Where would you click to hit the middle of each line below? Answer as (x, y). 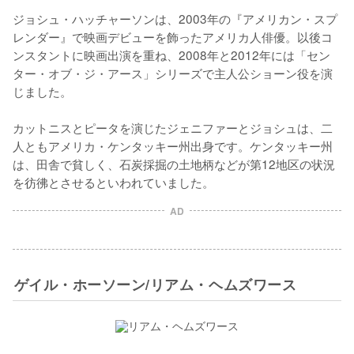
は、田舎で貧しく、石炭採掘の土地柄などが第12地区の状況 (174, 163)
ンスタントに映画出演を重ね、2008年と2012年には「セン (171, 54)
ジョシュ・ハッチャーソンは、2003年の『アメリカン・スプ (175, 18)
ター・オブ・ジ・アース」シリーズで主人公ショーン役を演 (173, 72)
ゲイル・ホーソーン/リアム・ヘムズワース (155, 284)
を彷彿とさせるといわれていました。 (113, 181)
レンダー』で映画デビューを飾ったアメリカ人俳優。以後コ (173, 36)
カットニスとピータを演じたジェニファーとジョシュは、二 (173, 127)
